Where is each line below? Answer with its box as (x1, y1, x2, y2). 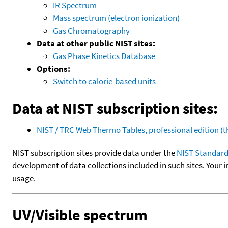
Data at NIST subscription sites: (12, 98, 218, 118)
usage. (12, 172, 36, 184)
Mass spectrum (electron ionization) (53, 12, 180, 23)
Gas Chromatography (53, 24, 130, 36)
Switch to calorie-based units (53, 75, 156, 87)
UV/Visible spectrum (12, 205, 148, 224)
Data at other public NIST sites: (37, 37, 155, 49)
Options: (37, 63, 70, 74)
